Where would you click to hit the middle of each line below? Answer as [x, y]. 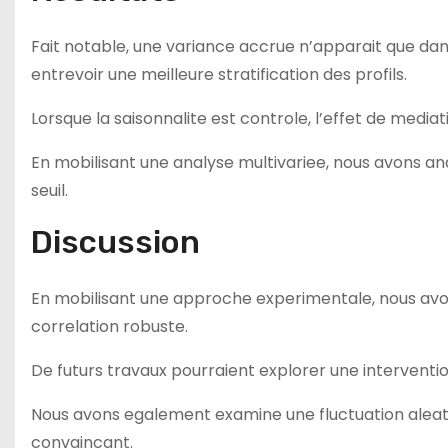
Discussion [115, 242]
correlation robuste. [109, 326]
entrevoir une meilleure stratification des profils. [219, 74]
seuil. [49, 190]
